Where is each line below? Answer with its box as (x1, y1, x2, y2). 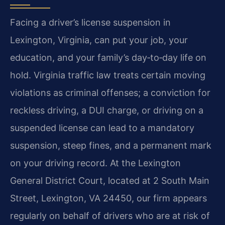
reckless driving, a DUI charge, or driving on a (10, 105, 203, 116)
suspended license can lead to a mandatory (10, 123, 194, 134)
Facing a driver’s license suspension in (10, 17, 171, 28)
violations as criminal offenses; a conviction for (10, 87, 210, 98)
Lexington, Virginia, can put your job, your (10, 35, 188, 46)
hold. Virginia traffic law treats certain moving (10, 70, 205, 81)
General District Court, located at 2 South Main (10, 175, 209, 186)
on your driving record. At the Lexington (10, 158, 181, 169)
